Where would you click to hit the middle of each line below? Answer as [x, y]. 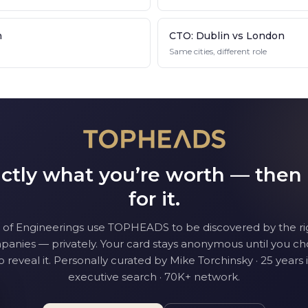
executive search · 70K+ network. [154, 277]
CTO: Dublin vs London [227, 36]
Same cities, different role [218, 51]
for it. [154, 199]
